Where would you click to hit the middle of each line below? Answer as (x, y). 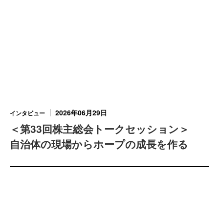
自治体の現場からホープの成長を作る (99, 144)
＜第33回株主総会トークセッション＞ (99, 129)
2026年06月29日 (81, 113)
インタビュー (27, 113)
